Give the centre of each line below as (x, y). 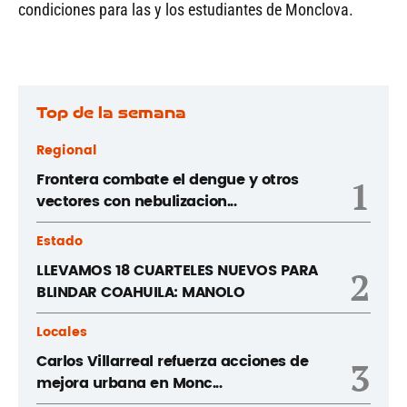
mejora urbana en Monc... (129, 383)
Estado (60, 241)
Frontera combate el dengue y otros (167, 179)
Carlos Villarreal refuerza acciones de (172, 361)
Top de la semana (111, 112)
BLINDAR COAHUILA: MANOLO (140, 292)
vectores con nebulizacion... (136, 201)
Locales (62, 332)
